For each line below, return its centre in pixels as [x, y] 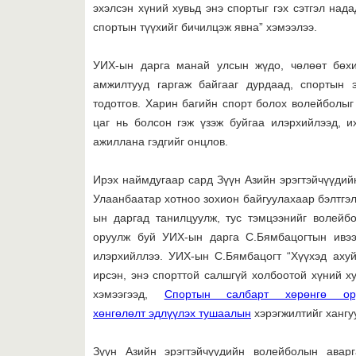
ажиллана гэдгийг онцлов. [161, 141]
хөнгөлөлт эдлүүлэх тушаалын [172, 313]
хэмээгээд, [129, 294]
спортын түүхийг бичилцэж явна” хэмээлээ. [205, 27]
